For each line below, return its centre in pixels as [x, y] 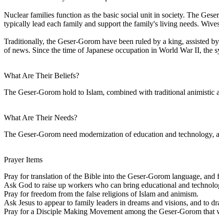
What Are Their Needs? [41, 117]
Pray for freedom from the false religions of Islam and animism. [101, 194]
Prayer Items [23, 159]
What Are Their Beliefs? [42, 75]
